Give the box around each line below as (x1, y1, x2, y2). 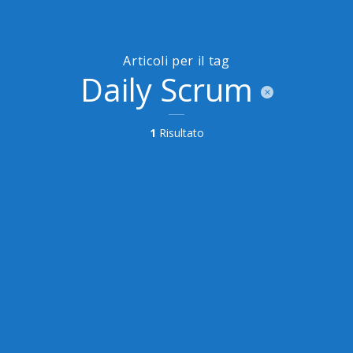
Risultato (155, 124, 204, 140)
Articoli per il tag (123, 51, 230, 69)
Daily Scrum (80, 67, 253, 111)
